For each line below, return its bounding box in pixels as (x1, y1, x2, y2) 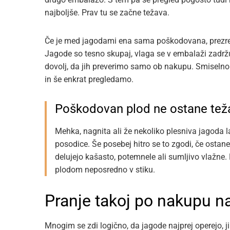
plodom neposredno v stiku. (55, 165, 155, 175)
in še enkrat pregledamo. (45, 74, 133, 84)
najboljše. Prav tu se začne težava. (45, 8, 169, 17)
